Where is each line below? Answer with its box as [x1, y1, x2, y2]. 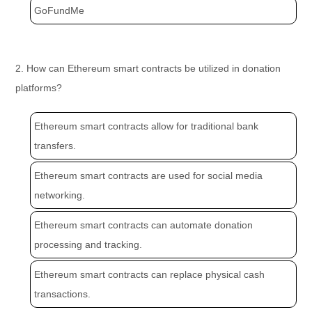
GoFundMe [34, 5, 85, 17]
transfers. [34, 140, 77, 152]
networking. [34, 189, 86, 201]
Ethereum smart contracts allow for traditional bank [34, 120, 259, 132]
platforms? [15, 82, 63, 94]
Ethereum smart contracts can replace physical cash [34, 269, 265, 281]
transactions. [34, 288, 91, 300]
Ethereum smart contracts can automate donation [34, 219, 253, 231]
